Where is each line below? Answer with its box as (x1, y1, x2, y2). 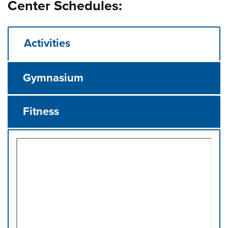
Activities (24, 37, 71, 50)
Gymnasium (23, 71, 84, 84)
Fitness (23, 105, 60, 118)
